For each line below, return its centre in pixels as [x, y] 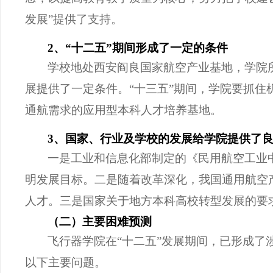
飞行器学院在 [82, 241]
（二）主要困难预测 [100, 222]
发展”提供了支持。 [74, 19]
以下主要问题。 [66, 263]
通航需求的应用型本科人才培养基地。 [123, 110]
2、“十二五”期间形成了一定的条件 [138, 48]
